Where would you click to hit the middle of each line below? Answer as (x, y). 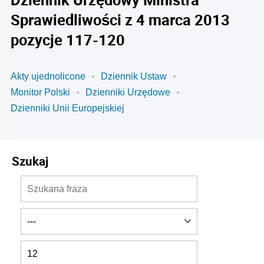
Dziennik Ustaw (134, 76)
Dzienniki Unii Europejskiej (67, 108)
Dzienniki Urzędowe (128, 92)
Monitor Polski (40, 92)
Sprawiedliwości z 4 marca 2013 (120, 19)
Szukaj (30, 161)
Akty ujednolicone (48, 76)
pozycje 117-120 (68, 39)
